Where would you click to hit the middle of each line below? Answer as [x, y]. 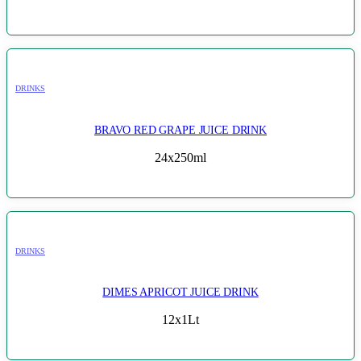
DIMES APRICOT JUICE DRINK [180, 292]
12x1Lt [180, 320]
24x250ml [180, 157]
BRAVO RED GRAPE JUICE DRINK [180, 129]
